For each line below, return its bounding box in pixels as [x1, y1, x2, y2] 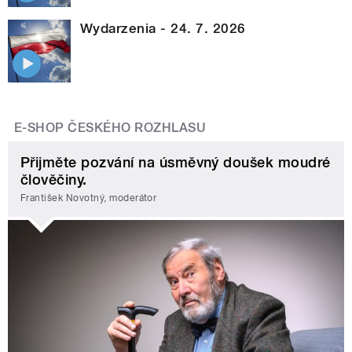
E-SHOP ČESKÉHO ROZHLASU [14, 119, 207, 135]
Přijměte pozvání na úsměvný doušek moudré [20, 153, 331, 170]
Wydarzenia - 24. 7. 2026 [80, 20, 246, 36]
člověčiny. [20, 170, 87, 188]
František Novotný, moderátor [20, 192, 157, 204]
